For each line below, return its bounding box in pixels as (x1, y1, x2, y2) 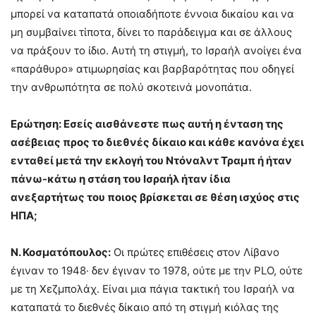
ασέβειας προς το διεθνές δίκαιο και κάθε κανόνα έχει (11, 135, 304, 149)
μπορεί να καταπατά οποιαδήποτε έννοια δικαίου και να (11, 6, 294, 20)
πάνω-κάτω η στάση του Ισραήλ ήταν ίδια (11, 171, 231, 186)
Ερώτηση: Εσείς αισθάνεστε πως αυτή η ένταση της (11, 116, 284, 130)
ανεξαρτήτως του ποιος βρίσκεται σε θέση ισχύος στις (11, 190, 300, 204)
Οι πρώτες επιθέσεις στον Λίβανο (111, 245, 279, 259)
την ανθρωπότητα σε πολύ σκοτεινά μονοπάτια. (11, 80, 252, 94)
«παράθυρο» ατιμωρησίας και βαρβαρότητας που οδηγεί (11, 61, 294, 75)
